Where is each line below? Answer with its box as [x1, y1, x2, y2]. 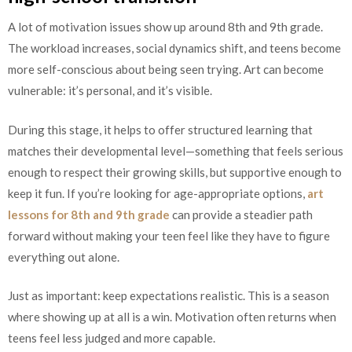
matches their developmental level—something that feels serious [8, 143, 343, 158]
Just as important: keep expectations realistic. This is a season [8, 288, 329, 303]
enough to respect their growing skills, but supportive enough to [8, 164, 342, 179]
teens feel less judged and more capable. [8, 331, 215, 346]
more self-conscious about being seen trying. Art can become [8, 62, 324, 77]
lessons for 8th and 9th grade [8, 207, 170, 222]
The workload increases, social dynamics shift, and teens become [8, 41, 341, 56]
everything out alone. [8, 249, 119, 264]
